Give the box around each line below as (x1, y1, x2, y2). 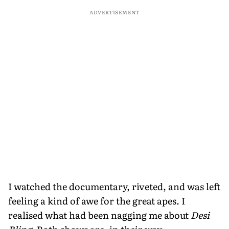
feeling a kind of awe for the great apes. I (8, 193, 185, 208)
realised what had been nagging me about (8, 208, 191, 222)
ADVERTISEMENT (89, 8, 140, 16)
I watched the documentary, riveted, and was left (8, 179, 220, 193)
